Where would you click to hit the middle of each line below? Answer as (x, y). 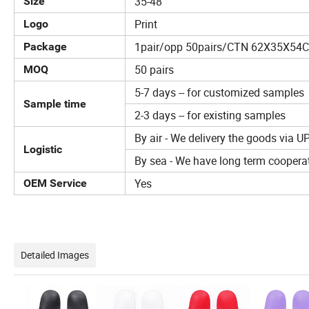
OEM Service (55, 183)
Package (45, 47)
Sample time (55, 104)
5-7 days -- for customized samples (217, 93)
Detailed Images (55, 255)
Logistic (43, 150)
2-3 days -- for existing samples (207, 116)
